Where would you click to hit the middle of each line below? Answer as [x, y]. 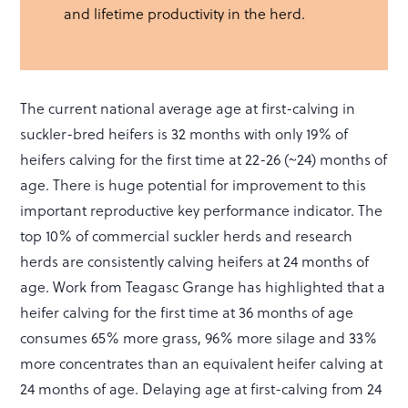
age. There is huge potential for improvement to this [194, 184]
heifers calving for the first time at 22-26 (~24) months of [204, 158]
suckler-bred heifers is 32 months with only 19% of [184, 133]
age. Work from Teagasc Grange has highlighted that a [203, 286]
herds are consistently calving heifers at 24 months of [195, 260]
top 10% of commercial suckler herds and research [187, 235]
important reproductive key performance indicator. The [202, 209]
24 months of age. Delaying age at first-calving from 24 [201, 388]
